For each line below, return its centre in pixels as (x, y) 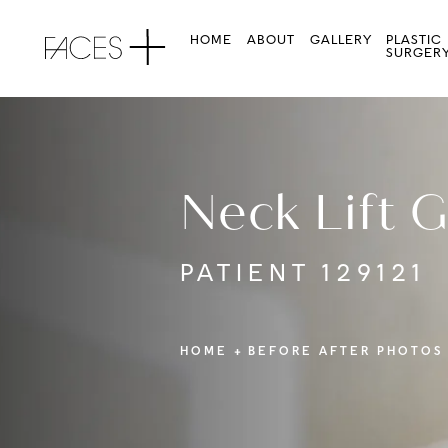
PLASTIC (414, 40)
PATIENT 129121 (303, 275)
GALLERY (340, 40)
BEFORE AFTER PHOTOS (345, 352)
